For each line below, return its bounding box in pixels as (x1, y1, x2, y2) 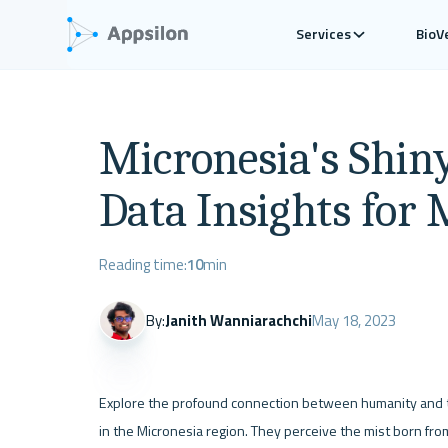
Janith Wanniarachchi (165, 308, 313, 332)
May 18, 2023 (312, 309, 397, 333)
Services (296, 23, 352, 46)
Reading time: (98, 253, 187, 277)
